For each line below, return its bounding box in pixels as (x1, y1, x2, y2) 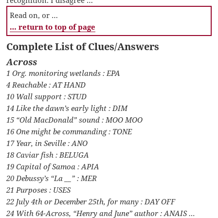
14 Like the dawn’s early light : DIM (6, 103, 128, 113)
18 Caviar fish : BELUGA (6, 150, 90, 160)
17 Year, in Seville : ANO (6, 138, 88, 148)
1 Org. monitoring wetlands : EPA (6, 68, 121, 78)
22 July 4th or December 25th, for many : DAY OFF (6, 197, 176, 207)
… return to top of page (10, 22, 96, 32)
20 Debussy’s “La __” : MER (6, 173, 97, 183)
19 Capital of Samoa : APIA (6, 162, 100, 172)
